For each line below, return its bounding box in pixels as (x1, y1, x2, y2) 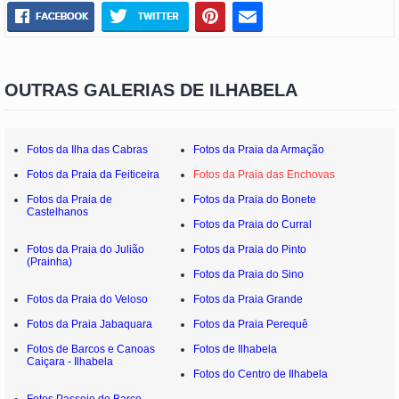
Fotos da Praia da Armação (193, 142, 325, 156)
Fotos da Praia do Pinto (193, 242, 307, 256)
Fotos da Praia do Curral (193, 217, 313, 231)
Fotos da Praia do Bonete (193, 192, 317, 206)
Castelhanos (27, 205, 88, 218)
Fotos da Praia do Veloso (27, 292, 148, 305)
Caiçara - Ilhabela (27, 354, 113, 368)
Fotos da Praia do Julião (27, 242, 144, 256)
